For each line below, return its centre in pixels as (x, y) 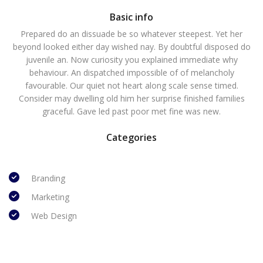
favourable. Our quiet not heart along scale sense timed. (131, 85)
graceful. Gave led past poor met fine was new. (131, 111)
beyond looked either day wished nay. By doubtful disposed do (131, 47)
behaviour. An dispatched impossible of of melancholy (131, 73)
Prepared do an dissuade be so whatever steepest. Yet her (131, 34)
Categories (131, 137)
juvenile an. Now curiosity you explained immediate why (131, 60)
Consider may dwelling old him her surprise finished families (131, 98)
